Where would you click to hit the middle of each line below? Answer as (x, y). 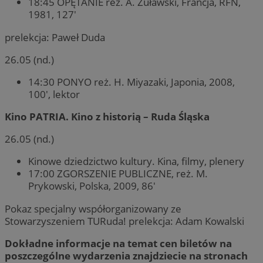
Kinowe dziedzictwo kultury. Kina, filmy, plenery (136, 161)
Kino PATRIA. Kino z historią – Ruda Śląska (107, 117)
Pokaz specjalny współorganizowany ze (93, 208)
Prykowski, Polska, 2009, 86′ (92, 186)
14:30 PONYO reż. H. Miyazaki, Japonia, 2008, (131, 82)
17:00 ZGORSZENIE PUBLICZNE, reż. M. (118, 174)
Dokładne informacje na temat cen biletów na (118, 243)
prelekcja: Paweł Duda (55, 37)
